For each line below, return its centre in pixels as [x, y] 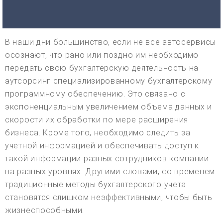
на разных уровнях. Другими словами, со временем [110, 171]
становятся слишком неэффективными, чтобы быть [109, 197]
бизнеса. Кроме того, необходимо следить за [98, 132]
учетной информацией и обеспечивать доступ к [102, 145]
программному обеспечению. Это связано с [95, 94]
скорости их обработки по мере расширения [97, 119]
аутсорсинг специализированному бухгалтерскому [109, 81]
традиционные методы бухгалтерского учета [96, 184]
